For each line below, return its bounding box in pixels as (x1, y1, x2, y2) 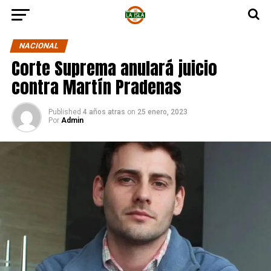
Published (48, 108, 81, 116)
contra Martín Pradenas (11, 74, 181, 100)
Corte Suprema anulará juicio (11, 55, 217, 81)
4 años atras (82, 108, 125, 116)
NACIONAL (18, 41, 60, 50)
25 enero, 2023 (137, 108, 188, 116)
